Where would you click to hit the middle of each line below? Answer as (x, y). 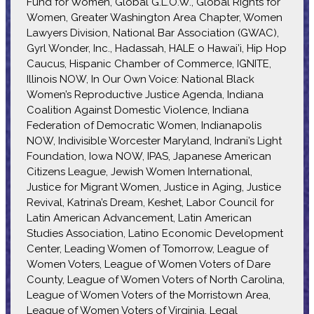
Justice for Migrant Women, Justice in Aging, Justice (153, 187)
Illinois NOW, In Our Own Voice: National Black (140, 79)
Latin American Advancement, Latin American (139, 218)
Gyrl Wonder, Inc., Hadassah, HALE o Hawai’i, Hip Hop (156, 48)
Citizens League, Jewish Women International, (139, 171)
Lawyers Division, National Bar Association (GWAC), (152, 33)
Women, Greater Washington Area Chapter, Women (154, 17)
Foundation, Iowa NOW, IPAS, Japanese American (149, 156)
